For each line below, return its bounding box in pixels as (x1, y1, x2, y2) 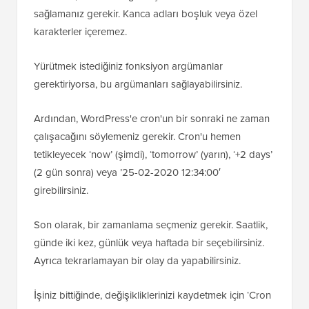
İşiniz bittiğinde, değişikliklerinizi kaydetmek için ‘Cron (34, 288, 271, 303)
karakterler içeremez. (34, 24, 127, 40)
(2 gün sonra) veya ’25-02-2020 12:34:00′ (34, 165, 221, 181)
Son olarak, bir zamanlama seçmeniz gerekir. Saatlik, (34, 217, 268, 233)
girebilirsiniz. (34, 183, 88, 199)
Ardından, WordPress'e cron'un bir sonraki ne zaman (34, 111, 270, 127)
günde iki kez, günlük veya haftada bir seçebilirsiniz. (34, 235, 264, 251)
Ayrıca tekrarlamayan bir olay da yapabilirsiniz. (34, 253, 241, 269)
